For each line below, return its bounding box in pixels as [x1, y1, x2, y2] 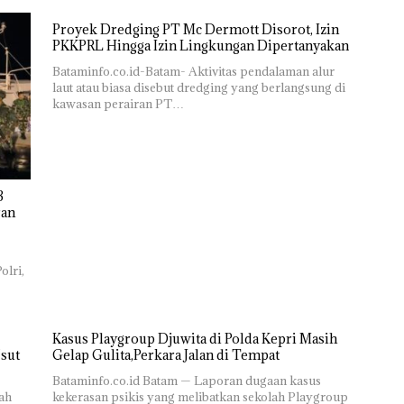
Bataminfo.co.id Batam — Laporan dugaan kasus [51, 372, 321, 390]
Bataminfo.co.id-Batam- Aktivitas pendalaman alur [51, 62, 335, 79]
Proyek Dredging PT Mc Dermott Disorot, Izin [51, 20, 339, 38]
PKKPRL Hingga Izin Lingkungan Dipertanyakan [51, 36, 349, 54]
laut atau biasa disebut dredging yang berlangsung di [51, 78, 345, 96]
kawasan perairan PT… [51, 95, 184, 112]
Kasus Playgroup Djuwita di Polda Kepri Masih [51, 330, 337, 348]
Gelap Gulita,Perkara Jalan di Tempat [51, 346, 280, 364]
